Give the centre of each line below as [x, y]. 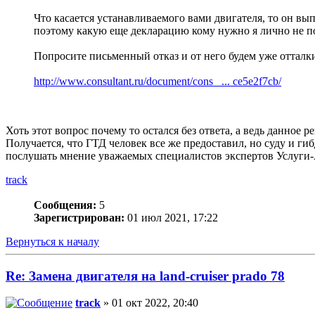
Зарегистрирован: [79, 218]
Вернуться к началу [52, 242]
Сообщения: [65, 205]
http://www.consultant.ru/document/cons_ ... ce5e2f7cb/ [157, 82]
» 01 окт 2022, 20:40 [149, 303]
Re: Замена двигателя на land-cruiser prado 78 [145, 276]
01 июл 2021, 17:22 [171, 218]
